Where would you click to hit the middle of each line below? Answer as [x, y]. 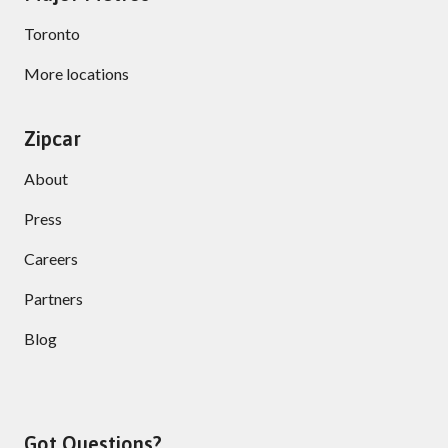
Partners [53, 298]
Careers [51, 258]
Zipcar [52, 138]
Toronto [52, 33]
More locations [76, 73]
